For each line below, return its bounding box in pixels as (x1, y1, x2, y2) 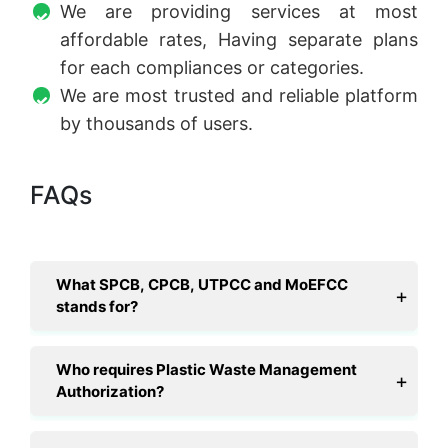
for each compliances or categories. (60, 57, 364, 79)
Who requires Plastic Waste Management (56, 360, 357, 380)
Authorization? (56, 382, 164, 402)
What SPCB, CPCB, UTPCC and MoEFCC (56, 275, 348, 295)
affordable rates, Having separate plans (60, 29, 418, 51)
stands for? (56, 297, 138, 317)
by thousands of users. (60, 113, 253, 135)
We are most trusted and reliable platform (60, 85, 418, 107)
